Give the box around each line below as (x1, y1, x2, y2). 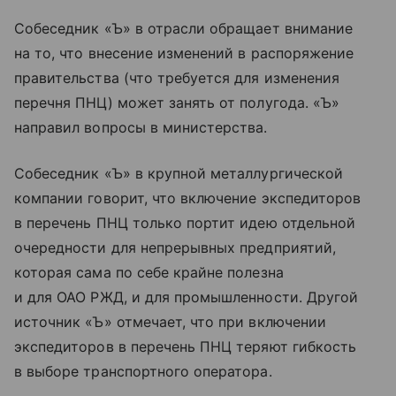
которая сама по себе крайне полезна (14, 263, 284, 282)
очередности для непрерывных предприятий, (14, 239, 336, 257)
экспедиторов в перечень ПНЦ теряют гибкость (14, 338, 357, 356)
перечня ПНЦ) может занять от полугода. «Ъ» (14, 94, 340, 112)
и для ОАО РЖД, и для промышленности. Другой (14, 288, 359, 307)
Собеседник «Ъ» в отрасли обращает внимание (14, 19, 354, 38)
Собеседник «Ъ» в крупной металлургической (14, 164, 343, 183)
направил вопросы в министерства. (14, 118, 268, 137)
